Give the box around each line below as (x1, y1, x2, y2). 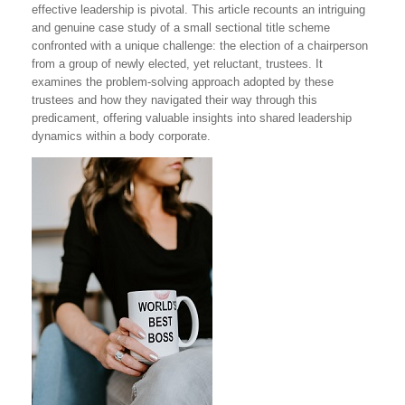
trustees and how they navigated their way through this (32, 93, 317, 107)
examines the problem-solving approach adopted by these (32, 75, 334, 89)
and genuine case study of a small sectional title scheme (32, 21, 330, 34)
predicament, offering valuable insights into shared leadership (32, 111, 352, 125)
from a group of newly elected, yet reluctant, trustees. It (32, 57, 323, 71)
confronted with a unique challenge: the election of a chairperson (32, 39, 368, 52)
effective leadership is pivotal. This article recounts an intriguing (32, 3, 365, 16)
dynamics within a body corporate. (32, 129, 211, 143)
